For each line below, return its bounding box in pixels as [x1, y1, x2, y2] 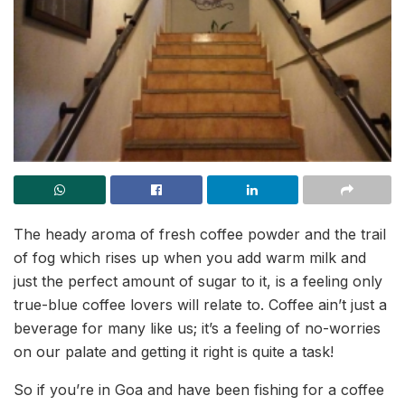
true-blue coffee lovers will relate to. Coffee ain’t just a [14, 296, 387, 315]
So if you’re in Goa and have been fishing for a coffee [14, 381, 384, 400]
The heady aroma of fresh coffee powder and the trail [14, 225, 386, 244]
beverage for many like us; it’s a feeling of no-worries [14, 319, 381, 338]
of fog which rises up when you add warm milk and [14, 249, 366, 268]
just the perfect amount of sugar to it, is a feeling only [14, 272, 382, 291]
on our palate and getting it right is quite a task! [14, 343, 334, 362]
